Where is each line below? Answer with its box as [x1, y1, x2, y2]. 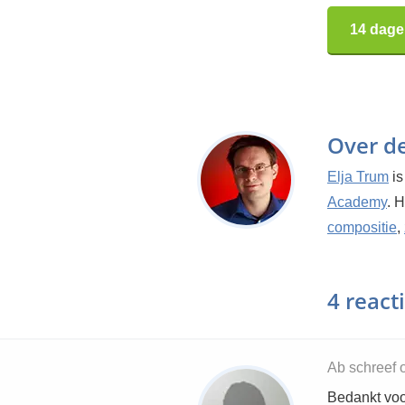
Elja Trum [327, 169, 389, 184]
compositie [327, 220, 397, 235]
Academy [327, 194, 387, 210]
